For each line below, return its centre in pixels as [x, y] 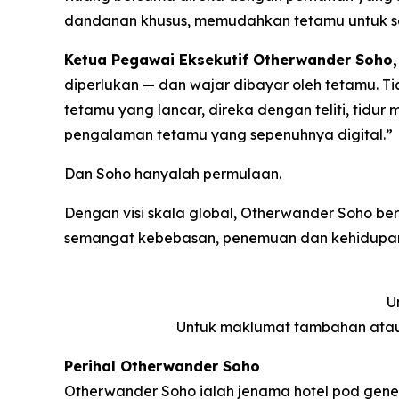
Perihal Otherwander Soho [162, 366]
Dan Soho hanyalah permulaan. [173, 174]
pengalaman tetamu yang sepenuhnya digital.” [228, 134]
